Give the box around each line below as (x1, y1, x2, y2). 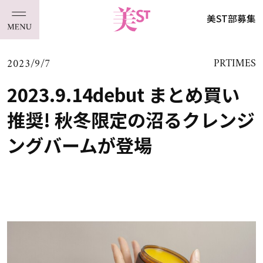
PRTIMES (214, 55, 257, 73)
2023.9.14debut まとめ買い (6, 80, 240, 107)
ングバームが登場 (6, 131, 152, 158)
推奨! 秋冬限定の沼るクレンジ (6, 106, 255, 133)
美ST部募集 (207, 12, 257, 25)
